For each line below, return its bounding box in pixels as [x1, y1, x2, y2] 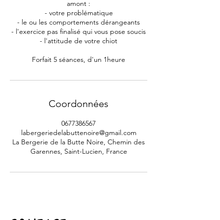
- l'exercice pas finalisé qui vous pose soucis [11, 27, 146, 36]
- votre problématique [44, 8, 113, 17]
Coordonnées [49, 98, 109, 110]
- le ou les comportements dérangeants [17, 18, 140, 27]
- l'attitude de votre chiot [40, 36, 117, 45]
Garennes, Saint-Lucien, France [30, 147, 127, 156]
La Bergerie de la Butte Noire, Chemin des [12, 137, 145, 146]
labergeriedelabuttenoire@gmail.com [21, 128, 137, 137]
